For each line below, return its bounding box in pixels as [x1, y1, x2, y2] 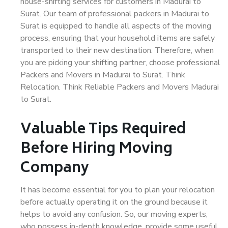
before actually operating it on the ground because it [20, 196, 208, 208]
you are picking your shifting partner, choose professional [20, 57, 220, 68]
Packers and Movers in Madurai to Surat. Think [20, 69, 185, 80]
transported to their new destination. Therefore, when [20, 45, 214, 56]
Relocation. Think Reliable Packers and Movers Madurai [20, 81, 219, 93]
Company [20, 156, 89, 181]
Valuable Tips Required [20, 118, 186, 142]
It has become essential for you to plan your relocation [20, 184, 215, 195]
